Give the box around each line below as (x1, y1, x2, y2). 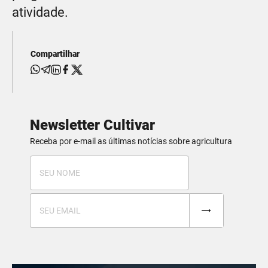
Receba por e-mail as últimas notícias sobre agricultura (30, 136, 232, 146)
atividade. (12, 4, 68, 20)
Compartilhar (31, 48, 80, 59)
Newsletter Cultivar (30, 116, 155, 133)
